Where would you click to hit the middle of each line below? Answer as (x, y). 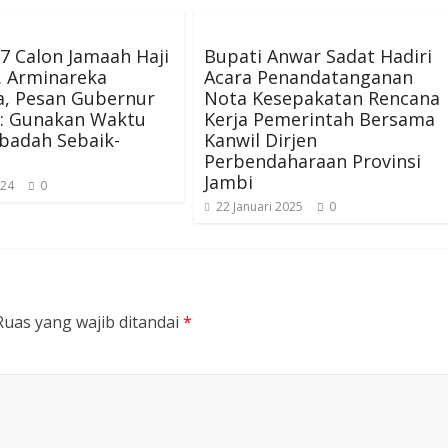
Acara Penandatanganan (308, 77)
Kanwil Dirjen (260, 140)
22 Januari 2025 (259, 206)
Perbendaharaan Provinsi (312, 161)
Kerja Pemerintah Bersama (319, 119)
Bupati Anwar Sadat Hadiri (318, 56)
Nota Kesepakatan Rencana (322, 98)
